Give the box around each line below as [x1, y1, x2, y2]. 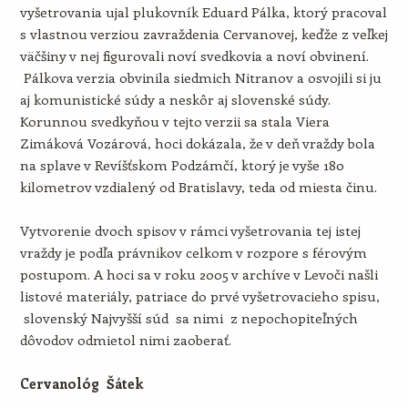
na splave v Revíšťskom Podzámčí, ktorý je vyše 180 [19, 156, 344, 174]
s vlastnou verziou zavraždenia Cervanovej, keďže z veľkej [19, 25, 388, 43]
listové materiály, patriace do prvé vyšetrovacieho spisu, [19, 287, 380, 305]
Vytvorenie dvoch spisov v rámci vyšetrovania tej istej [19, 221, 361, 240]
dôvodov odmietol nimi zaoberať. [19, 331, 231, 349]
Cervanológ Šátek [19, 374, 143, 393]
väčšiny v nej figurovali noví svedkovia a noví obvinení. [19, 46, 369, 65]
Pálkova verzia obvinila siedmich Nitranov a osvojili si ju [19, 68, 382, 87]
